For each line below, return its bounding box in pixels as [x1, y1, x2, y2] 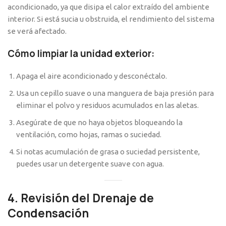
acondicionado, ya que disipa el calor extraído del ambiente [8, 3, 209, 12]
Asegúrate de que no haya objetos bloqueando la [16, 118, 183, 127]
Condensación [8, 206, 89, 221]
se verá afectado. [8, 27, 67, 36]
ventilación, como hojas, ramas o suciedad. [16, 130, 161, 139]
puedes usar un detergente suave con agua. [16, 159, 164, 168]
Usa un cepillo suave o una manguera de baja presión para [16, 89, 214, 98]
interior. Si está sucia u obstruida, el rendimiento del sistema [8, 15, 214, 24]
